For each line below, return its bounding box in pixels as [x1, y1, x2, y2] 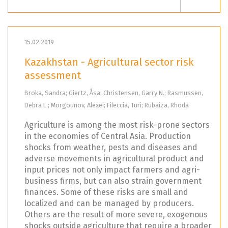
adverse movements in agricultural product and [24, 154, 204, 164]
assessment [24, 69, 81, 82]
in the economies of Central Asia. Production [24, 131, 191, 141]
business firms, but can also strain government [24, 176, 202, 186]
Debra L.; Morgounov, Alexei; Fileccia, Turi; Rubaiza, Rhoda [24, 101, 189, 109]
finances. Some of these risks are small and [24, 187, 188, 197]
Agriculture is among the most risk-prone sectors [24, 120, 210, 130]
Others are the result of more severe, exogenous [24, 210, 208, 220]
